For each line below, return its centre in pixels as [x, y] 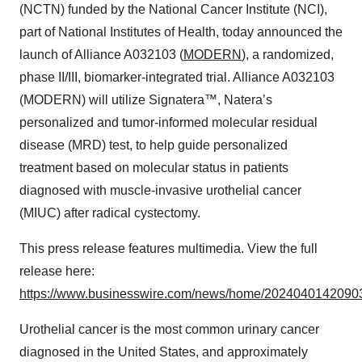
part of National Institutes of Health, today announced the [181, 32]
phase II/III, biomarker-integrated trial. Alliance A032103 [177, 77]
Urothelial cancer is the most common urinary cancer [169, 329]
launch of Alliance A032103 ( [101, 55]
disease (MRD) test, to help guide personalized [154, 145]
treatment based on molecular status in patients [154, 168]
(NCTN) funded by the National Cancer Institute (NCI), [173, 9]
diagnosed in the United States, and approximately [164, 352]
